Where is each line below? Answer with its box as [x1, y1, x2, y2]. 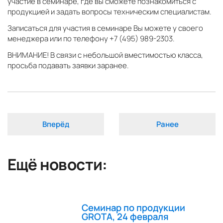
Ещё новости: [7, 154, 108, 175]
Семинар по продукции [82, 201, 186, 214]
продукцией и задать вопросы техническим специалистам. [7, 6, 212, 17]
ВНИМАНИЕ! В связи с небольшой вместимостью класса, [7, 50, 203, 61]
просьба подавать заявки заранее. [7, 60, 129, 71]
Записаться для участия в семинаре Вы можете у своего [7, 23, 203, 34]
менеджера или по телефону [7, 33, 110, 44]
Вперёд [42, 119, 69, 130]
